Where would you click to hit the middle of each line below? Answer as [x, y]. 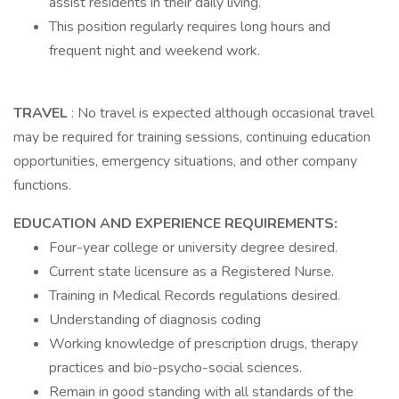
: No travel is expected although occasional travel [223, 113]
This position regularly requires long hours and [190, 27]
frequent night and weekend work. [155, 51]
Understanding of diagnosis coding [155, 320]
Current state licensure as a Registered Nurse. [191, 272]
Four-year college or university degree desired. [193, 248]
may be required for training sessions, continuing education [192, 137]
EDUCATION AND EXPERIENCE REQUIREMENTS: [175, 224]
